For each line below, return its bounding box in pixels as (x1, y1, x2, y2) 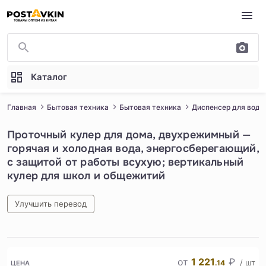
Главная (7, 102, 36, 112)
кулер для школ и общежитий (7, 169, 166, 182)
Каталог (31, 71, 67, 83)
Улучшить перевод (15, 199, 87, 208)
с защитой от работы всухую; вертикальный (7, 156, 244, 169)
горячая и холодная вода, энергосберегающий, (7, 142, 259, 155)
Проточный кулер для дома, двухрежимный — (7, 128, 251, 141)
